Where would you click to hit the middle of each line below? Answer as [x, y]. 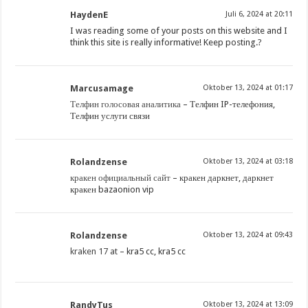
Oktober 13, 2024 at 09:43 [247, 235]
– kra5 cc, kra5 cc [152, 252]
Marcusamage [102, 89]
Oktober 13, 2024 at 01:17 [247, 88]
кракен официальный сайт [121, 178]
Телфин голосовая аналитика [126, 104]
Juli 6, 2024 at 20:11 [259, 14]
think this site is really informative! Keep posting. [164, 43]
